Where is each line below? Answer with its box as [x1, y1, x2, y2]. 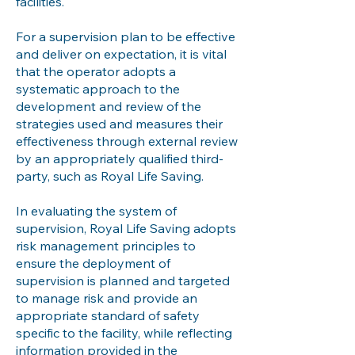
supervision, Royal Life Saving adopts [16, 220, 236, 236]
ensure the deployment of [16, 255, 170, 271]
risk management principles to [16, 238, 196, 254]
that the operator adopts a [16, 63, 176, 79]
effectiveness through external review [16, 133, 238, 149]
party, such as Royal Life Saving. [16, 168, 204, 184]
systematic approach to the [16, 81, 180, 97]
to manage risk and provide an [16, 290, 197, 306]
